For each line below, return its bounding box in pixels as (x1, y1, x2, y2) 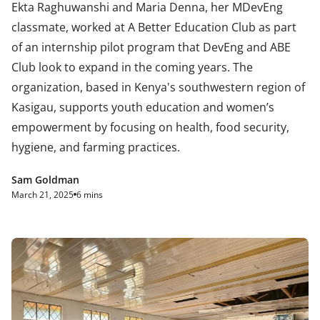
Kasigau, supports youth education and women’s (11, 99, 274, 115)
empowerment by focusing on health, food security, (11, 119, 289, 135)
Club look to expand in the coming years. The (11, 59, 253, 75)
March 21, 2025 (11, 188, 74, 201)
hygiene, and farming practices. (11, 139, 180, 155)
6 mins (76, 188, 103, 201)
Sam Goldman (11, 172, 79, 186)
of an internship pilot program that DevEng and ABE (11, 39, 291, 55)
